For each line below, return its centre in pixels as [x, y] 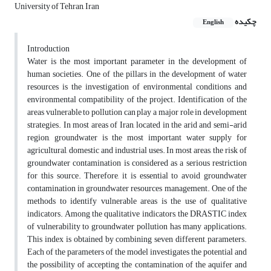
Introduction [48, 49]
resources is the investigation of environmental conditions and [137, 87]
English [213, 23]
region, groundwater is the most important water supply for [137, 138]
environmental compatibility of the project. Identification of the [137, 100]
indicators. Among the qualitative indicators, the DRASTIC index [137, 214]
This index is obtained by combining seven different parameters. [137, 240]
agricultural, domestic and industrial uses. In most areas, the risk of [137, 151]
